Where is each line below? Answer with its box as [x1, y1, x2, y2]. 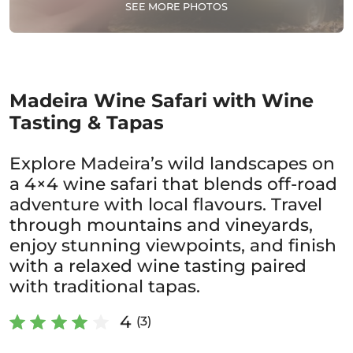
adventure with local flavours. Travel [9, 194, 322, 214]
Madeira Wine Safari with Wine [9, 89, 314, 112]
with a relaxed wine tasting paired [9, 255, 307, 276]
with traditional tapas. [9, 276, 200, 296]
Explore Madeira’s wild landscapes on [9, 153, 335, 173]
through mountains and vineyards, [9, 214, 313, 235]
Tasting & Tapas [9, 111, 164, 134]
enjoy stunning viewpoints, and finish [9, 235, 336, 255]
